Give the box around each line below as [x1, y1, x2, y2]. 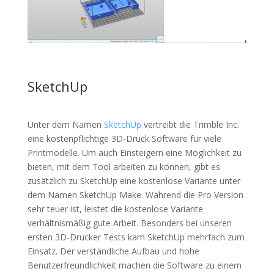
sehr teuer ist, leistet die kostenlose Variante [27, 202, 203, 215]
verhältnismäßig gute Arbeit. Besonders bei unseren [27, 217, 232, 229]
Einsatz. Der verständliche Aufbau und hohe [27, 245, 199, 257]
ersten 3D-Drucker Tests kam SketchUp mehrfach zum [27, 231, 245, 243]
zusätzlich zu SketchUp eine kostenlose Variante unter [27, 174, 240, 187]
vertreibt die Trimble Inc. [143, 118, 239, 130]
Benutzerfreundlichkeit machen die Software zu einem [27, 259, 242, 271]
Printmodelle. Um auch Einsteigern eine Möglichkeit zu [27, 146, 242, 158]
